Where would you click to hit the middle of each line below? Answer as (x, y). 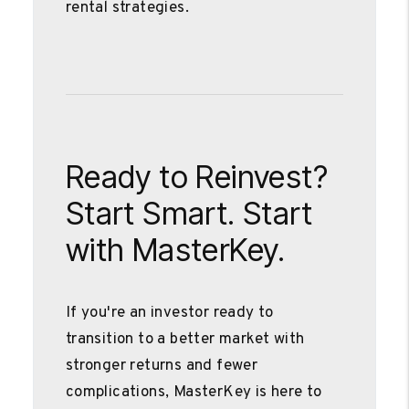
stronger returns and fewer (162, 366)
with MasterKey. (175, 249)
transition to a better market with (185, 339)
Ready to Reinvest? (197, 176)
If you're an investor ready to (169, 313)
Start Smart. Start (189, 213)
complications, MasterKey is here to (194, 392)
